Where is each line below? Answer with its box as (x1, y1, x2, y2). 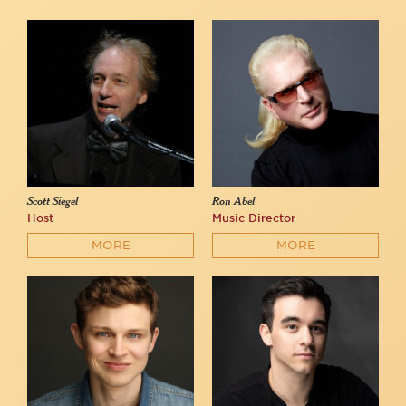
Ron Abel (212, 196, 255, 208)
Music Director (212, 211, 295, 226)
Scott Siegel (27, 196, 78, 208)
